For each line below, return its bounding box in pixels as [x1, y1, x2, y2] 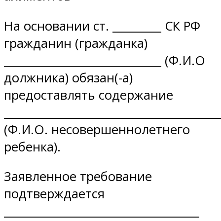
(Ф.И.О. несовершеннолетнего [4, 120, 190, 138]
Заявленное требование [4, 168, 152, 185]
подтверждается [4, 185, 105, 203]
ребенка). [4, 138, 61, 155]
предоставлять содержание [4, 86, 173, 104]
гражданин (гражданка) [4, 34, 147, 52]
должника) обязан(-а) [4, 69, 133, 86]
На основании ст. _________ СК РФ [4, 17, 200, 35]
